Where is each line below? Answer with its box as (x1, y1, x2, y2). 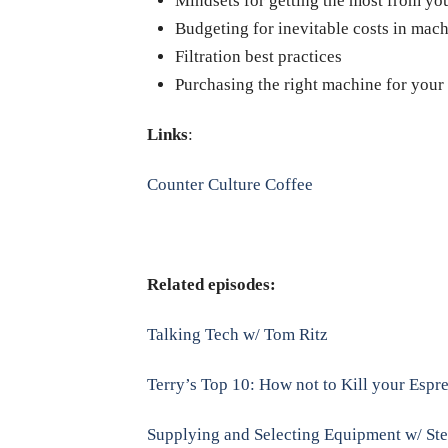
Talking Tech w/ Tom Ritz (147, 325, 328, 345)
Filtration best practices (174, 46, 342, 66)
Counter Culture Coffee (147, 175, 313, 195)
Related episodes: (147, 275, 276, 295)
